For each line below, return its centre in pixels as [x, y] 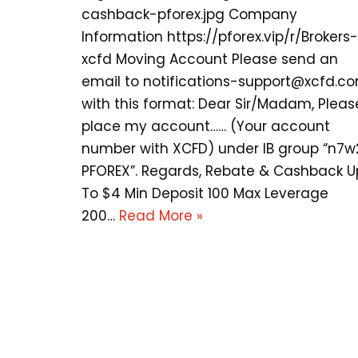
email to [112, 82]
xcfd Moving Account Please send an [210, 59]
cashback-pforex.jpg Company [189, 14]
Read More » [161, 216]
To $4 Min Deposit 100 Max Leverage [205, 193]
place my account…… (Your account [206, 126]
